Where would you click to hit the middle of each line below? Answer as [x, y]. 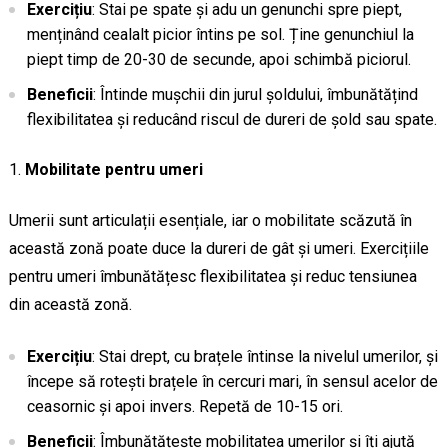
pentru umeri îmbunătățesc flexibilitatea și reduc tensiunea [212, 276]
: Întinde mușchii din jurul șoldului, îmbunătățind [255, 94]
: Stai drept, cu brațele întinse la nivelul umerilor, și [264, 356]
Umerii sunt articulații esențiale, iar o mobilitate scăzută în [210, 220]
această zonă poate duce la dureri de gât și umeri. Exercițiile [218, 248]
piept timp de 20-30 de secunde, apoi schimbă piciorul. [218, 59]
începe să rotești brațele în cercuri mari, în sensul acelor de [232, 381]
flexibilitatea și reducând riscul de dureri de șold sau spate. [231, 119]
